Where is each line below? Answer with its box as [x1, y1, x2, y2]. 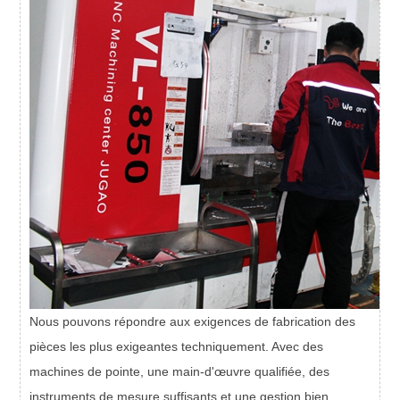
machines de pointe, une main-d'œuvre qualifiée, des [29, 364, 330, 379]
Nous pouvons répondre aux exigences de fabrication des [29, 314, 356, 329]
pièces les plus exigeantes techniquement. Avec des [29, 339, 324, 354]
